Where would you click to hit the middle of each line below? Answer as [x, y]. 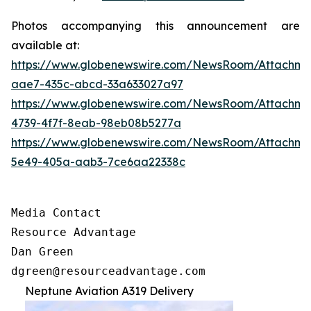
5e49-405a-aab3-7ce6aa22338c [98, 162]
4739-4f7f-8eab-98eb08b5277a [96, 123]
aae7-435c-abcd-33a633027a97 [97, 84]
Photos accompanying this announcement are [155, 26]
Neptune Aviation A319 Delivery [109, 291]
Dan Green [42, 252]
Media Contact [56, 213]
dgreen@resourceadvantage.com [108, 271]
